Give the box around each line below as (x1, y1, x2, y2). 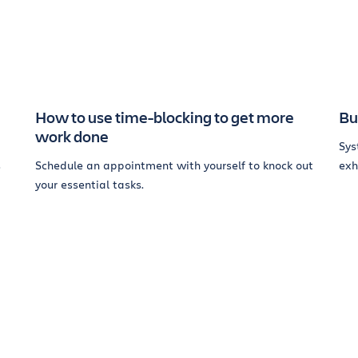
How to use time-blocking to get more (35, 106, 294, 128)
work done (35, 125, 109, 147)
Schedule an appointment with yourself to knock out (35, 157, 313, 173)
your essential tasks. (35, 177, 144, 192)
